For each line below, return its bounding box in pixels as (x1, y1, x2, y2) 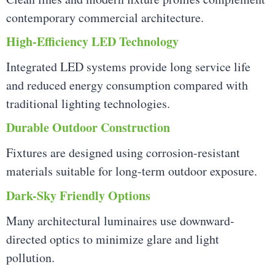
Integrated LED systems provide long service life (6, 58, 250, 75)
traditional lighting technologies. (6, 95, 170, 112)
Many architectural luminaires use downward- (6, 212, 234, 229)
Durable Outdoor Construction (6, 118, 170, 137)
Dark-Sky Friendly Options (6, 186, 150, 204)
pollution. (6, 249, 55, 266)
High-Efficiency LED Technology (6, 32, 179, 50)
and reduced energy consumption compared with (6, 76, 248, 93)
